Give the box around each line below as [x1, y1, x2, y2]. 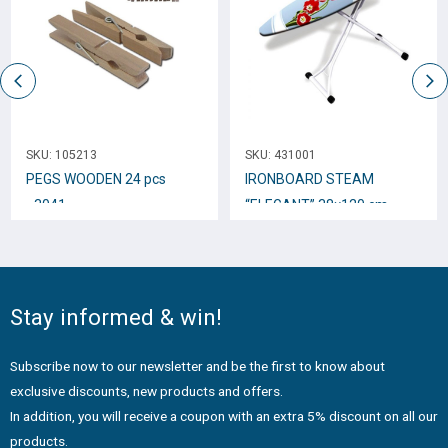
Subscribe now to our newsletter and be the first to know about [10, 357, 385, 374]
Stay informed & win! [10, 303, 222, 330]
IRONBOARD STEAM [245, 171, 374, 188]
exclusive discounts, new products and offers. [10, 382, 283, 399]
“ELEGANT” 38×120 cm [245, 197, 388, 214]
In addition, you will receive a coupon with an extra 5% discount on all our [10, 407, 438, 424]
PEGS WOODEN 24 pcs [26, 171, 166, 188]
